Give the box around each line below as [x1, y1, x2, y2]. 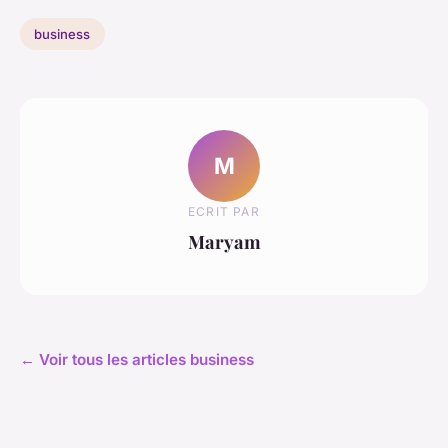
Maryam [187, 228, 261, 254]
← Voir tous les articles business [20, 350, 254, 370]
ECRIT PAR [188, 203, 260, 219]
